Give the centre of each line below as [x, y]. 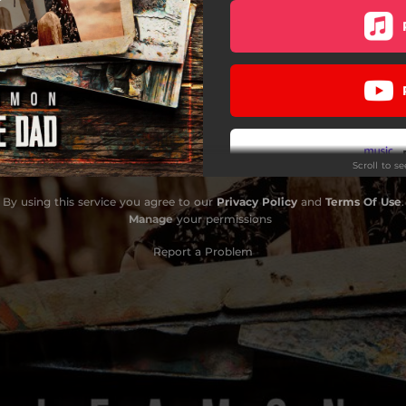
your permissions [222, 218]
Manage [151, 218]
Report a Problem [203, 251]
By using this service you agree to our [109, 201]
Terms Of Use [363, 201]
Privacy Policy [256, 201]
